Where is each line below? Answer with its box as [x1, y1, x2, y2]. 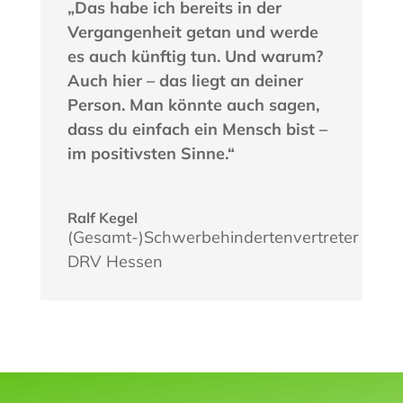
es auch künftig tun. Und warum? [67, 46, 323, 67]
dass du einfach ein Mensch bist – [67, 119, 327, 140]
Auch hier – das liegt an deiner [67, 70, 303, 92]
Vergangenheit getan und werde [67, 22, 318, 43]
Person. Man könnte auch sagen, [67, 94, 319, 116]
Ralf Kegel [67, 209, 138, 228]
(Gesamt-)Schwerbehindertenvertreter [67, 227, 359, 248]
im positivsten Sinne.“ [67, 143, 235, 165]
